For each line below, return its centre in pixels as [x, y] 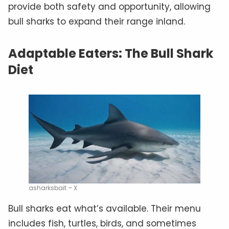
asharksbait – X [53, 188]
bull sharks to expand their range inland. [97, 21]
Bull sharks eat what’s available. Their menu [105, 209]
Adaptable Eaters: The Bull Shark [111, 53]
